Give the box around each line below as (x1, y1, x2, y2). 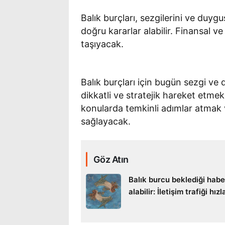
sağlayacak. (81, 116, 131, 127)
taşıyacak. (81, 38, 124, 49)
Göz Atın (93, 154, 129, 165)
